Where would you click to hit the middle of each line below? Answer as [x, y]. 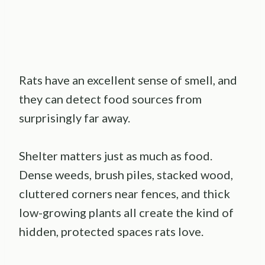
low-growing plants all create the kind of [126, 212]
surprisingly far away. [75, 117]
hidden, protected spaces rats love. [111, 231]
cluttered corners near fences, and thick [125, 193]
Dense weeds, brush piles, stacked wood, [126, 174]
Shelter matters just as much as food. [116, 155]
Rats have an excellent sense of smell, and [128, 80]
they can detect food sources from [110, 98]
